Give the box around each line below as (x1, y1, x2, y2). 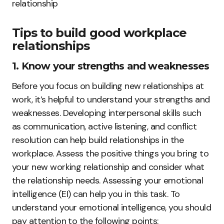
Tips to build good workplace (12, 25, 187, 40)
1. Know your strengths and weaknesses (12, 59, 209, 72)
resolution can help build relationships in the (12, 133, 184, 146)
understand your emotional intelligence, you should (12, 201, 211, 213)
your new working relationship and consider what (12, 160, 204, 173)
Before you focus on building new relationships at (12, 79, 204, 92)
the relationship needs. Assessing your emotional (12, 174, 203, 186)
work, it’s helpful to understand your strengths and (12, 93, 210, 105)
